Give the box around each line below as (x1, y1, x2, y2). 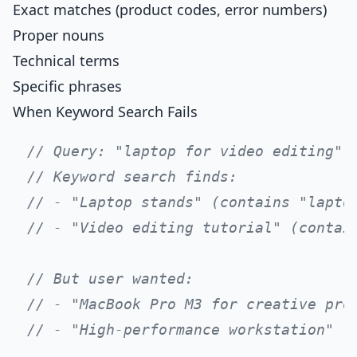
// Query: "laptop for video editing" (27, 143, 343, 159)
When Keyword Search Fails (13, 102, 198, 121)
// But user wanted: (27, 270, 194, 287)
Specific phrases (13, 76, 122, 96)
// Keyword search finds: (27, 168, 237, 185)
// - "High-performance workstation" (27, 321, 334, 338)
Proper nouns (13, 25, 104, 45)
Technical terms (13, 51, 120, 70)
